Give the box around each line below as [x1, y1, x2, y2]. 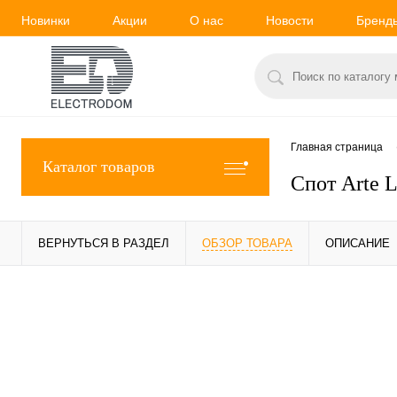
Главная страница [291, 141, 383, 154]
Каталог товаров [43, 158, 155, 175]
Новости [266, 12, 314, 27]
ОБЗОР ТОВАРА [202, 237, 292, 250]
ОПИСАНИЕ [325, 237, 390, 250]
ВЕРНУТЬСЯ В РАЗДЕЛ [38, 237, 169, 250]
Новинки [21, 12, 70, 27]
